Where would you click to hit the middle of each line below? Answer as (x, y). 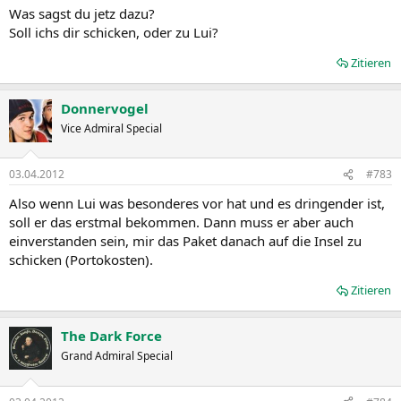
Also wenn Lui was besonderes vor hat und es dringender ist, (197, 204)
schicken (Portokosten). (81, 260)
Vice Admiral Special (111, 128)
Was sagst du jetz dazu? (82, 13)
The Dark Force (111, 336)
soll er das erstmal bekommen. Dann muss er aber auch (181, 222)
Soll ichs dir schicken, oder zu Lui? (114, 32)
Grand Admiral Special (117, 356)
